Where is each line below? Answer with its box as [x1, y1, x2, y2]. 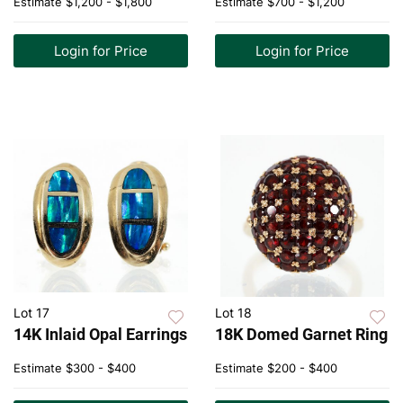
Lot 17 [13, 305, 49, 321]
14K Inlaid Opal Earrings [13, 325, 187, 345]
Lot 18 [215, 305, 252, 321]
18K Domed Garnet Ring [215, 325, 388, 345]
